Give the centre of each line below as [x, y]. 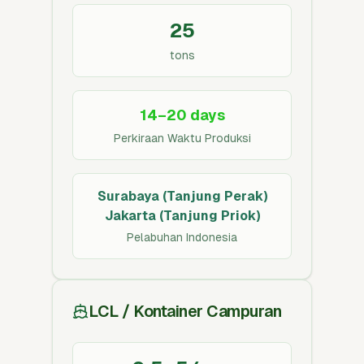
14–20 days [182, 115]
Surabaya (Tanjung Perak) [182, 196]
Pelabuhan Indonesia [182, 237]
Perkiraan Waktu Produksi [182, 138]
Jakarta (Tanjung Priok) [182, 216]
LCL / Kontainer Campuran [185, 311]
